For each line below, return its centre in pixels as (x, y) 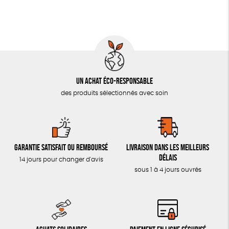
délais (168, 158)
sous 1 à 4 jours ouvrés (168, 170)
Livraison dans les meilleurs (168, 148)
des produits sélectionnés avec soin (114, 93)
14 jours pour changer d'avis (61, 160)
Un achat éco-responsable (114, 81)
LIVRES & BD (35, 15)
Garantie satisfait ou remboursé (61, 148)
